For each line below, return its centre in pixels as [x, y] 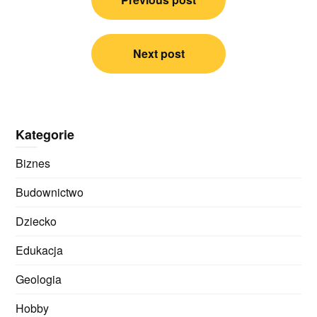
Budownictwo [50, 192]
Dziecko [36, 221]
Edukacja [40, 250]
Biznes [33, 163]
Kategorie [45, 134]
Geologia [39, 279]
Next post [158, 53]
